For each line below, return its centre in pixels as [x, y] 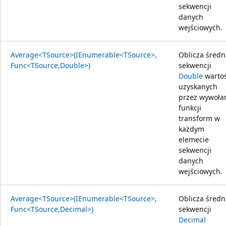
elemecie [194, 139]
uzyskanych [198, 86]
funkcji [190, 107]
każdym [191, 129]
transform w [199, 118]
